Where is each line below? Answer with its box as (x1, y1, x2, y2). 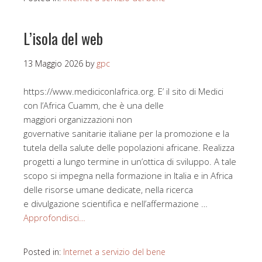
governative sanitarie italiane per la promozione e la (23, 127, 229, 140)
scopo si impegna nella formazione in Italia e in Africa (23, 170, 233, 182)
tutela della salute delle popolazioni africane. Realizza (23, 142, 235, 154)
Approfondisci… (23, 212, 85, 224)
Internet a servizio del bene (63, 246, 166, 258)
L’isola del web (23, 27, 103, 50)
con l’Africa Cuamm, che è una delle (23, 99, 164, 112)
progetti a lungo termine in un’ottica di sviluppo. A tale (23, 156, 236, 168)
